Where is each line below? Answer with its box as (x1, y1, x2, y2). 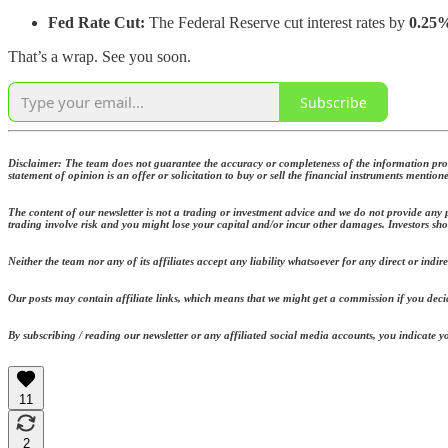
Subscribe (300, 92, 367, 112)
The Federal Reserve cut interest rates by (145, 14, 409, 32)
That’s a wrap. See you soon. (8, 48, 191, 66)
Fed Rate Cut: (48, 14, 145, 32)
